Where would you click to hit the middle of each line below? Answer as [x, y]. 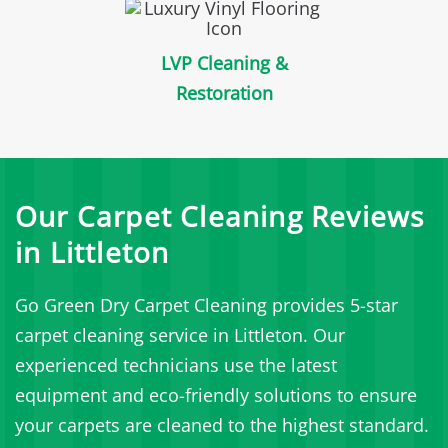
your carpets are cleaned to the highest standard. [222, 425]
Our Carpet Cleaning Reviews [220, 216]
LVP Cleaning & [224, 63]
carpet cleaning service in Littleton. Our [180, 335]
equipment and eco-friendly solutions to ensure [216, 395]
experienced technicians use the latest [176, 365]
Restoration [224, 93]
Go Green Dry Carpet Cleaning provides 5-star [206, 305]
